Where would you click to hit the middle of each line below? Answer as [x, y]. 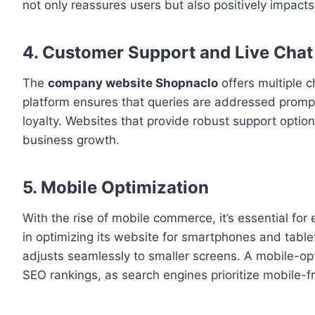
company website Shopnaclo [133, 83]
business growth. [71, 140]
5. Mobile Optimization [116, 188]
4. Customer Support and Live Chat [168, 53]
